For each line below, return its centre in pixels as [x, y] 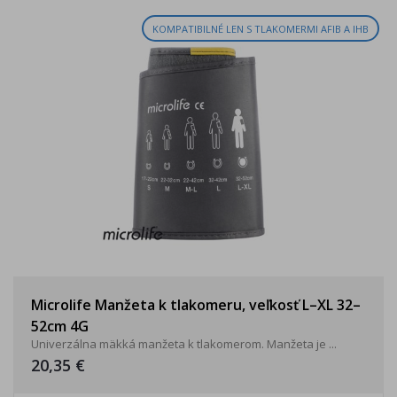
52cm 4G [60, 326]
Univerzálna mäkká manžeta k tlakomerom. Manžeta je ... [184, 344]
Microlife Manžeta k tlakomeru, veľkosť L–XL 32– [196, 305]
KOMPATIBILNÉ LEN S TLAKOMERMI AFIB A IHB [261, 28]
